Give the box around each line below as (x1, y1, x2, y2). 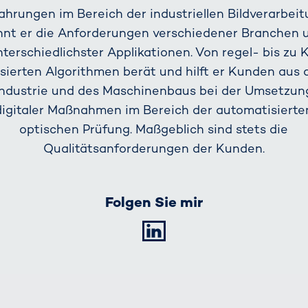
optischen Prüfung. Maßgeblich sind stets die (19, 121, 289, 137)
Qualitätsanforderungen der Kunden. (43, 140, 265, 157)
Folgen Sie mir (104, 193, 203, 212)
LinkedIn (186, 224, 228, 239)
